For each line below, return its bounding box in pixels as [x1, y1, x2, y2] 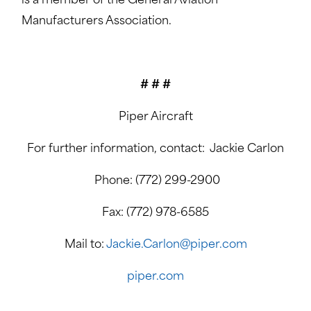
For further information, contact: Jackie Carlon [27, 144, 284, 155]
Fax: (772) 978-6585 [102, 208, 209, 219]
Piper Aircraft [118, 112, 193, 123]
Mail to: [64, 239, 106, 251]
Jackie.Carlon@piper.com [106, 239, 247, 251]
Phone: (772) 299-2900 [91, 176, 220, 187]
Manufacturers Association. [21, 16, 171, 27]
